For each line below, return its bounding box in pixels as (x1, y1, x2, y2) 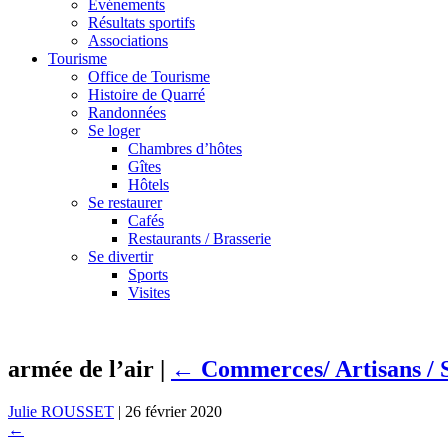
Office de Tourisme (88, 68, 210, 85)
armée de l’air (8, 355, 160, 382)
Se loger (88, 122, 140, 139)
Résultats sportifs (88, 14, 195, 31)
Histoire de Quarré (88, 86, 205, 103)
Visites (128, 284, 170, 301)
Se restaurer (88, 194, 162, 211)
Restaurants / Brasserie (128, 230, 271, 247)
